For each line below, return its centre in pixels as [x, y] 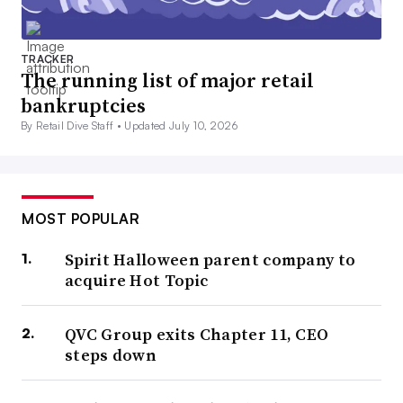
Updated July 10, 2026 [181, 126]
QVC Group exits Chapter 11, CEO [197, 335]
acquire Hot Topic [137, 281]
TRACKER [48, 59]
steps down [111, 355]
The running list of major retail [167, 81]
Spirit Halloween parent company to [210, 260]
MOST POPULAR [81, 219]
